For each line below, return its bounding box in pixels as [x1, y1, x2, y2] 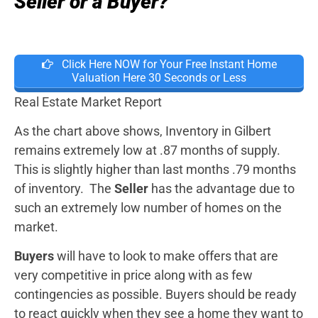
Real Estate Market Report [14, 94, 162, 109]
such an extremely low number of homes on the [14, 200, 282, 215]
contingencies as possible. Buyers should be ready [14, 287, 297, 302]
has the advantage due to [148, 181, 295, 196]
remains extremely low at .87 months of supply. [14, 143, 280, 158]
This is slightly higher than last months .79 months [14, 162, 296, 177]
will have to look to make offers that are [54, 248, 278, 264]
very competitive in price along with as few [14, 268, 253, 283]
